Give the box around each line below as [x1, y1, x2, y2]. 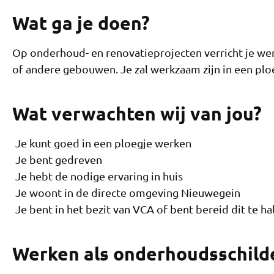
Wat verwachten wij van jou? [12, 102, 262, 125]
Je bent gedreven [15, 153, 102, 166]
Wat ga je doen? [12, 12, 150, 35]
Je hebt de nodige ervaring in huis [15, 169, 183, 183]
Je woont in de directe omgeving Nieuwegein [15, 186, 240, 199]
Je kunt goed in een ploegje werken [15, 136, 191, 150]
